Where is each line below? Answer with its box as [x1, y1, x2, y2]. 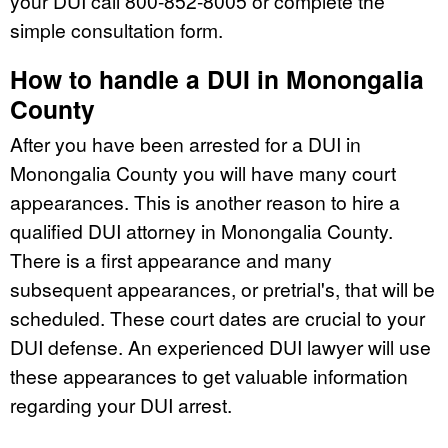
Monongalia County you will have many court [10, 158, 396, 186]
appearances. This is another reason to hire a [10, 187, 400, 215]
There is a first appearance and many [10, 245, 332, 273]
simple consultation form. [10, 15, 223, 43]
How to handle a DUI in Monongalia [10, 60, 424, 97]
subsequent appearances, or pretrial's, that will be [10, 274, 435, 302]
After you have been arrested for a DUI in [10, 129, 361, 157]
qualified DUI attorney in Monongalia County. [10, 216, 393, 244]
